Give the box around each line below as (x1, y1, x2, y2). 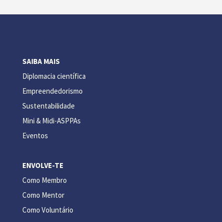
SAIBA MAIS (22, 56, 60, 66)
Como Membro (22, 175, 67, 185)
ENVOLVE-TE (22, 160, 63, 170)
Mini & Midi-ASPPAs (22, 115, 81, 125)
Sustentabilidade (22, 101, 75, 111)
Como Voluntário (22, 205, 73, 215)
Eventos (22, 130, 48, 140)
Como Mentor (22, 190, 64, 200)
